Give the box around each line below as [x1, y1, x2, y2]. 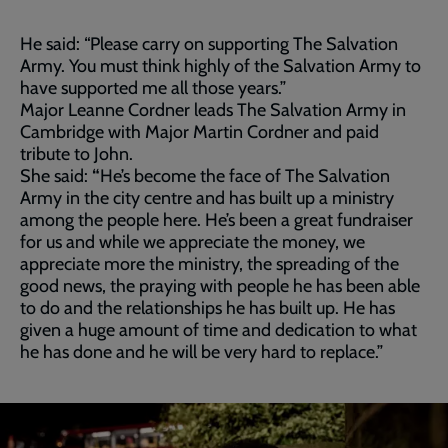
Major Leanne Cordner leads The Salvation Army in [20, 98, 406, 121]
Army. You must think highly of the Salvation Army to [20, 54, 421, 77]
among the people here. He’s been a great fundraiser [20, 208, 413, 231]
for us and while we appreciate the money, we [20, 230, 365, 253]
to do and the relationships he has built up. [20, 296, 339, 319]
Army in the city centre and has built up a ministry [20, 186, 394, 209]
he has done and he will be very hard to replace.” [20, 340, 387, 363]
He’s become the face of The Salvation [100, 164, 390, 187]
